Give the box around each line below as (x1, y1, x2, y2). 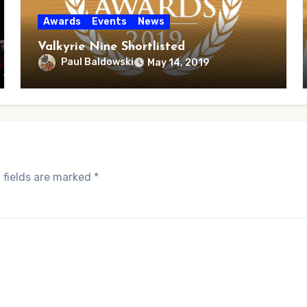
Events (91, 16, 127, 27)
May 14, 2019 (147, 57, 209, 69)
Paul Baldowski (60, 56, 134, 69)
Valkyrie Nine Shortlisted (37, 40, 185, 53)
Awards (42, 16, 81, 27)
